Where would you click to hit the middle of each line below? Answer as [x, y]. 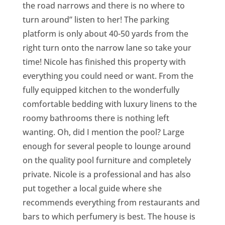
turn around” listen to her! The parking [96, 20]
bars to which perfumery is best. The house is [109, 216]
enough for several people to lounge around [106, 146]
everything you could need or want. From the [108, 76]
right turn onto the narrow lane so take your [107, 48]
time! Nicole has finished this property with [104, 62]
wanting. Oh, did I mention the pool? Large [103, 132]
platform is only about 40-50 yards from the [105, 34]
